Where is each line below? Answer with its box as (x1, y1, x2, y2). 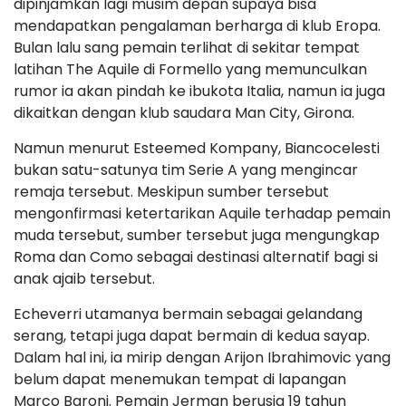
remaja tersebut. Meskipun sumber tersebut (14, 181, 329, 202)
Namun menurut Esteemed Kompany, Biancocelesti (14, 138, 380, 159)
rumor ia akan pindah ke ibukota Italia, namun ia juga (14, 81, 385, 101)
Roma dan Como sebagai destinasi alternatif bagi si (14, 246, 378, 267)
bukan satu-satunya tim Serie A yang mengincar (14, 159, 358, 180)
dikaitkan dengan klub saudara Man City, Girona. (14, 102, 354, 123)
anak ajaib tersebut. (14, 268, 155, 289)
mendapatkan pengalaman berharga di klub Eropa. (14, 15, 381, 36)
